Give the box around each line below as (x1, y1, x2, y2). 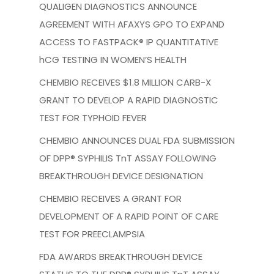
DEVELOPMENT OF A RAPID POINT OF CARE (39, 210, 218, 223)
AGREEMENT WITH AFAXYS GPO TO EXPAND (39, 18, 224, 31)
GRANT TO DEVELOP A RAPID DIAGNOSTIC (39, 94, 218, 107)
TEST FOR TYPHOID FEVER (39, 111, 147, 125)
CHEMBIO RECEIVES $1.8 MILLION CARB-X (39, 76, 211, 89)
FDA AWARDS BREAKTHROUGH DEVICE (39, 250, 202, 264)
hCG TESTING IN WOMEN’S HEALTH (39, 53, 187, 67)
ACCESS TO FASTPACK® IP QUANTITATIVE (39, 35, 218, 49)
